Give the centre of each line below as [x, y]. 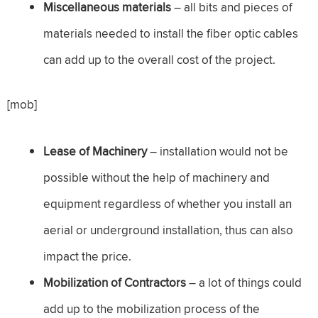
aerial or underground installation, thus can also [168, 230]
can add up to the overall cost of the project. [159, 60]
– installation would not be [219, 151]
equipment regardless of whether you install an [168, 203]
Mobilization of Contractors [116, 282]
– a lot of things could [245, 282]
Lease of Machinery [97, 151]
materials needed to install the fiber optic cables [171, 34]
